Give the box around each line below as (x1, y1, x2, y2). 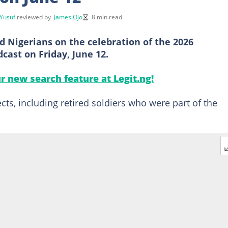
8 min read (92, 12, 122, 21)
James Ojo (54, 12, 82, 21)
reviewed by (17, 12, 54, 21)
